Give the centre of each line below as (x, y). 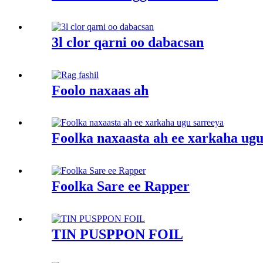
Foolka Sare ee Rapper (121, 186)
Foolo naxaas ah (100, 90)
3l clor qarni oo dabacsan (128, 42)
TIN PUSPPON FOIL (117, 235)
